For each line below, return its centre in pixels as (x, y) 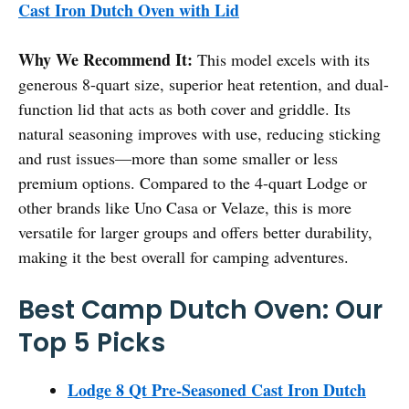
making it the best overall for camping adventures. (184, 256)
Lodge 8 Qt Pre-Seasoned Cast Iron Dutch (217, 389)
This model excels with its (281, 59)
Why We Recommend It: (105, 59)
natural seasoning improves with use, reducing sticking (199, 133)
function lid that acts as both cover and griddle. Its (184, 108)
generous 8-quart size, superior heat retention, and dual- (204, 84)
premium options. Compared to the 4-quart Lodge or (193, 182)
